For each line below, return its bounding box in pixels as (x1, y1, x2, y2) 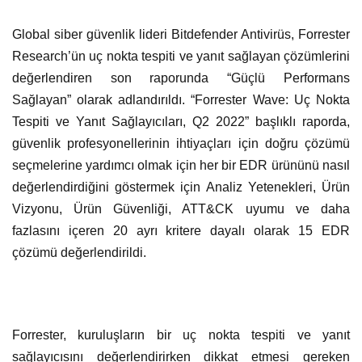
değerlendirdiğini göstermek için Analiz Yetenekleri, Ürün (12, 179, 350, 194)
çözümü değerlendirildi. (12, 245, 147, 259)
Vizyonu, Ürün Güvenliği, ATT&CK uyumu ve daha (12, 201, 350, 216)
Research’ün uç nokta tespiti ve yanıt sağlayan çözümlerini (12, 48, 350, 63)
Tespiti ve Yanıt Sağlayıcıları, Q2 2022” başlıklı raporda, (12, 114, 350, 128)
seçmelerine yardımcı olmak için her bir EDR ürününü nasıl (12, 158, 350, 172)
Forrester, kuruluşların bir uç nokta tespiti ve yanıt (12, 327, 350, 342)
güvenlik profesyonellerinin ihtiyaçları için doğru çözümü (12, 136, 350, 150)
